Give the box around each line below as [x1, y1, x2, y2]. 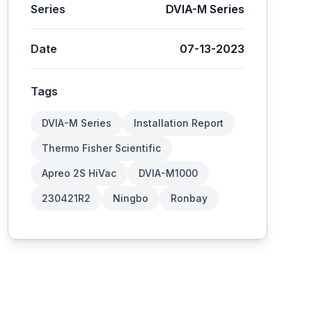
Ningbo [112, 192, 148, 204]
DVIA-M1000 [138, 167, 198, 179]
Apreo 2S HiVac [41, 167, 116, 179]
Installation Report [133, 117, 224, 129]
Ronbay [170, 192, 208, 204]
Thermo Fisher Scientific [41, 142, 161, 154]
